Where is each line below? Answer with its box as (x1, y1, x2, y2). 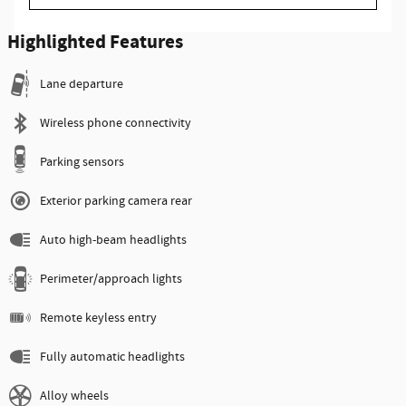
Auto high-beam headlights (40, 232, 187, 249)
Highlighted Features (7, 30, 183, 56)
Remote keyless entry (40, 310, 157, 327)
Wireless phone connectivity (40, 115, 191, 132)
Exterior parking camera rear (40, 193, 192, 210)
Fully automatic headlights (40, 349, 185, 366)
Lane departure (40, 76, 123, 93)
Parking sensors (40, 154, 124, 171)
